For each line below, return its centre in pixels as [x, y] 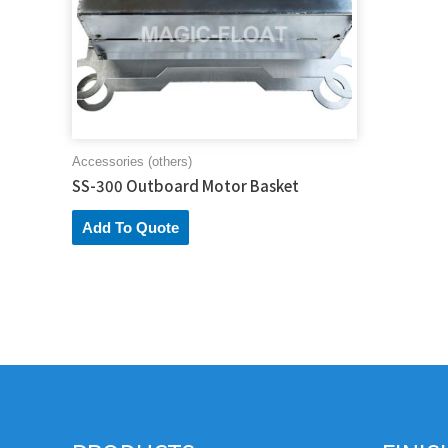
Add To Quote [130, 227]
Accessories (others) [132, 161]
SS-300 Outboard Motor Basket [185, 185]
